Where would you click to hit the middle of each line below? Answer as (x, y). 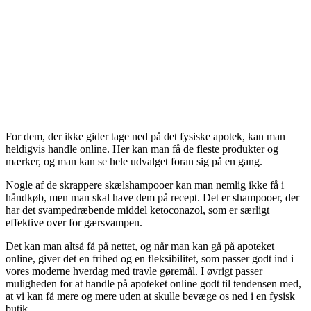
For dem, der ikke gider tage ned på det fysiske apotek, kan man (145, 137)
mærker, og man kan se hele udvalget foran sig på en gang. (134, 162)
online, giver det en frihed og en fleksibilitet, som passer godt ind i (150, 259)
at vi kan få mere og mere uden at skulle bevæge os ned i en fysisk (150, 296)
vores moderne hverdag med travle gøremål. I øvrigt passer (134, 271)
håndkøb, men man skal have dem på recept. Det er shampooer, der (152, 198)
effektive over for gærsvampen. (74, 223)
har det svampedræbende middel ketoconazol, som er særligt (137, 210)
